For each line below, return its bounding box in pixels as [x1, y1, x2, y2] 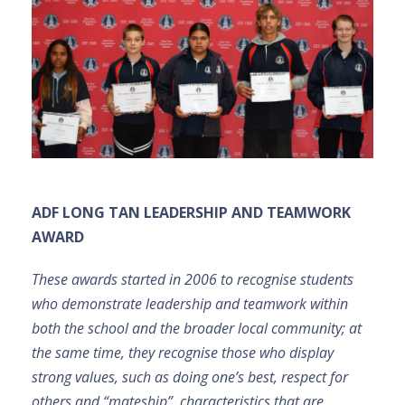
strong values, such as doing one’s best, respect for [32, 367, 348, 388]
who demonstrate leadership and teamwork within [32, 294, 348, 315]
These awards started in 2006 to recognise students [32, 269, 353, 290]
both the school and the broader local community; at [32, 318, 362, 339]
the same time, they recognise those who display [32, 343, 334, 363]
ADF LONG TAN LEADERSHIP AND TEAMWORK [32, 202, 351, 223]
